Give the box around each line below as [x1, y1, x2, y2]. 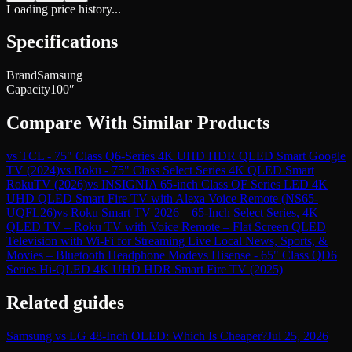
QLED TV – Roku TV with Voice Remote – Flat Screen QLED [6, 220, 326, 234]
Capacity [6, 82, 50, 97]
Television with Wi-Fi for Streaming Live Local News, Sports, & [6, 234, 328, 248]
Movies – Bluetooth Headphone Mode [6, 248, 197, 262]
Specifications [6, 31, 118, 53]
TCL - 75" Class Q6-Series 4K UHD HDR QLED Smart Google [20, 149, 346, 163]
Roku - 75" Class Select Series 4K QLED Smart [74, 163, 314, 178]
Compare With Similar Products [6, 112, 269, 134]
